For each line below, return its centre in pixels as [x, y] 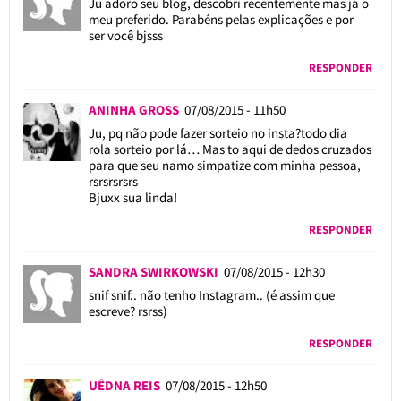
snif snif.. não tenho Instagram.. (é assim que [211, 294]
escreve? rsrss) [128, 311]
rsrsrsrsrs [113, 181]
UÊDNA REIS [127, 385]
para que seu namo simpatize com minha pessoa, [224, 165]
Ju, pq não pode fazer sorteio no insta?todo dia [218, 132]
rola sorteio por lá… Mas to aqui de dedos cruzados [230, 149]
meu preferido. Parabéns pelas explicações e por [221, 19]
